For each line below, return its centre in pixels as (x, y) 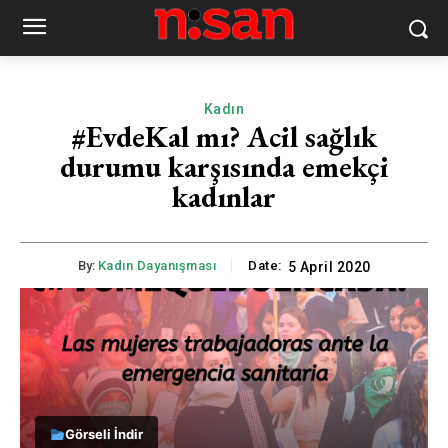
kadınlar (224, 196)
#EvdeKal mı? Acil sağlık (224, 136)
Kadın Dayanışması (156, 266)
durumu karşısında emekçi (224, 166)
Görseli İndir (103, 434)
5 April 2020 (329, 267)
